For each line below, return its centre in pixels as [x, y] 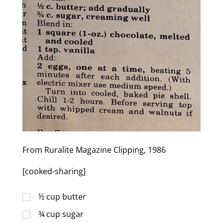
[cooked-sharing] [54, 171]
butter [74, 196]
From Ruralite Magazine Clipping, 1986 [94, 150]
